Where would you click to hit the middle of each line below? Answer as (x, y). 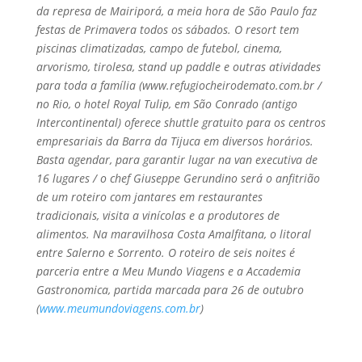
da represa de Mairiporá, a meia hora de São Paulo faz (176, 11)
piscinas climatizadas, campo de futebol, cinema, (159, 48)
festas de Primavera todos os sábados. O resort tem (167, 29)
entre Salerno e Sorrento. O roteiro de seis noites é (165, 253)
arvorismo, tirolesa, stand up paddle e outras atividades (178, 67)
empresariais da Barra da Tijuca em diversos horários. (175, 141)
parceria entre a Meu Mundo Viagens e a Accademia (168, 271)
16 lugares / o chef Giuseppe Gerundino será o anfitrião (178, 178)
